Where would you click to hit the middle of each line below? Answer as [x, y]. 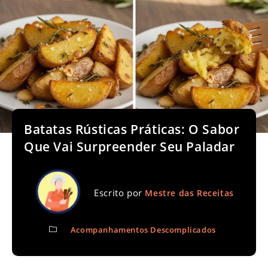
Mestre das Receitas [189, 193]
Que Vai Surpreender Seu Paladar [130, 146]
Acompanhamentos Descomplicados [143, 229]
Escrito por [120, 192]
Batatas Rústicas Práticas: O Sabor [132, 129]
